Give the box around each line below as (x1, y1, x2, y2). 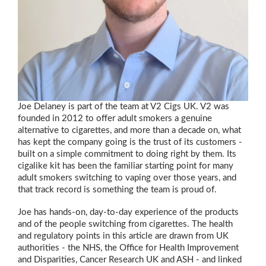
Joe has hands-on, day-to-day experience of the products (18, 208, 239, 217)
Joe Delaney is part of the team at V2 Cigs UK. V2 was (18, 102, 229, 112)
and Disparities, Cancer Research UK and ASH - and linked (18, 255, 242, 265)
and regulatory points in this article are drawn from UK (18, 232, 229, 241)
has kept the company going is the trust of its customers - (18, 138, 242, 147)
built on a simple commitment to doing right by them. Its (18, 150, 236, 159)
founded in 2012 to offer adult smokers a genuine (18, 114, 212, 123)
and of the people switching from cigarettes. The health (18, 220, 233, 229)
